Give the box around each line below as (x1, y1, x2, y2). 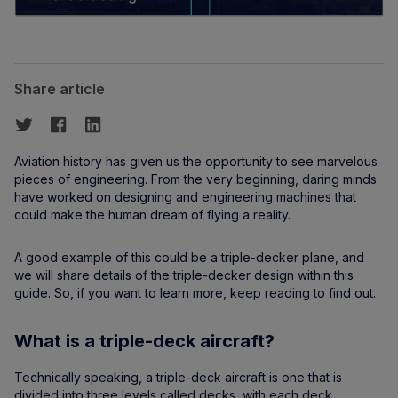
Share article (14, 80, 105, 98)
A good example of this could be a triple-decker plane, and (14, 250, 364, 265)
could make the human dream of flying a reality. (14, 207, 291, 222)
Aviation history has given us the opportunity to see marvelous (14, 154, 378, 169)
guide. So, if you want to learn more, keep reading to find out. (14, 285, 376, 300)
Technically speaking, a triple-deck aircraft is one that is (14, 370, 342, 385)
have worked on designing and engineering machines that (14, 189, 356, 204)
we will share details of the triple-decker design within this (14, 267, 354, 283)
